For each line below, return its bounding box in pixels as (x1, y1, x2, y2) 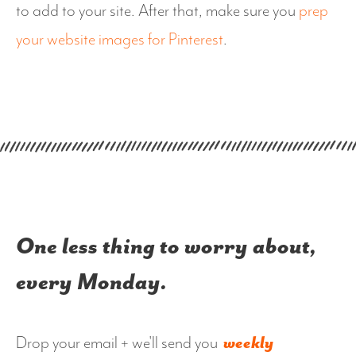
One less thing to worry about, (16, 234, 317, 261)
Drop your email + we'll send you (16, 334, 221, 354)
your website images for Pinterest (16, 30, 223, 50)
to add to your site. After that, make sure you (16, 2, 299, 21)
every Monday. (16, 269, 168, 296)
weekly (223, 334, 273, 354)
